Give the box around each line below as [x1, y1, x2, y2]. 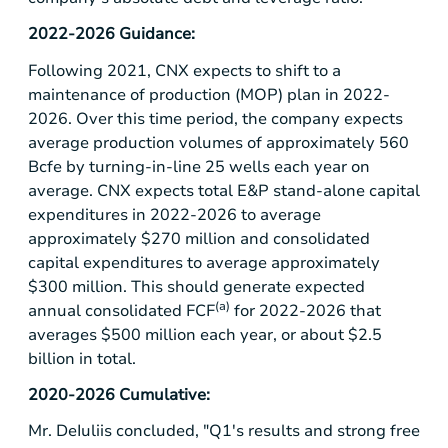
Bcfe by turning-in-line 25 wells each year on [28, 155, 370, 178]
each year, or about [196, 323, 348, 346]
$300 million [28, 275, 123, 298]
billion [28, 347, 75, 370]
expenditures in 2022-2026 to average [28, 203, 321, 226]
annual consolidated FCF [28, 299, 215, 322]
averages [28, 323, 101, 346]
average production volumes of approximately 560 [28, 131, 409, 154]
